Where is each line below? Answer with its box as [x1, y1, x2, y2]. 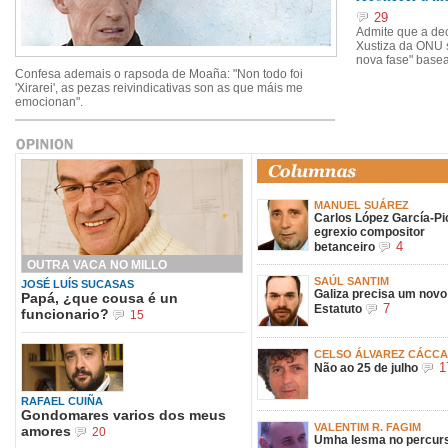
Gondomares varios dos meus [21, 406, 226, 423]
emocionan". [15, 95, 83, 109]
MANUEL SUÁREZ [314, 199, 409, 211]
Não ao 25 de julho [314, 361, 418, 375]
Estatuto [314, 302, 362, 316]
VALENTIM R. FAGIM [314, 421, 421, 433]
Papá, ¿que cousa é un [21, 289, 178, 306]
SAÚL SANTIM [314, 275, 389, 287]
